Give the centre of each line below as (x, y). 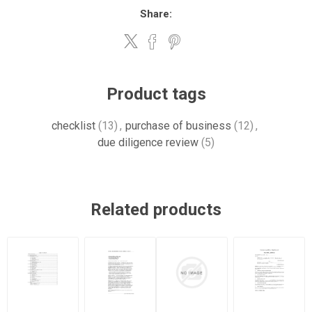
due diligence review (148, 142)
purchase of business (178, 126)
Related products (156, 210)
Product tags (156, 94)
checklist (73, 126)
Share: (156, 14)
